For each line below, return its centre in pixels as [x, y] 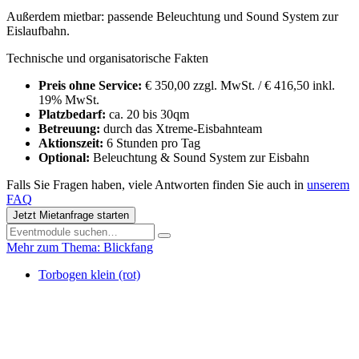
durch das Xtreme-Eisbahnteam [183, 128]
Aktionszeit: [73, 143]
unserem [328, 184]
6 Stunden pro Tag [153, 143]
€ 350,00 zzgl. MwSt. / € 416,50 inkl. [240, 85]
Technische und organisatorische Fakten [107, 58]
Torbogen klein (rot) [89, 274]
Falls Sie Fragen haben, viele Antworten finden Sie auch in [157, 184]
